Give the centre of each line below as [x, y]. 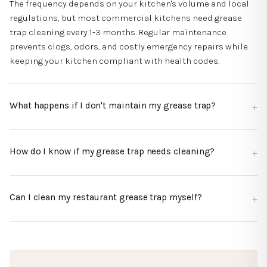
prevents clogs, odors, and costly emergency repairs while [129, 46]
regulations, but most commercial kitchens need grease [126, 18]
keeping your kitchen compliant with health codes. [114, 60]
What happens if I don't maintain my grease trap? [113, 105]
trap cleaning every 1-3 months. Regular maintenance [118, 32]
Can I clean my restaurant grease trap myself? [106, 197]
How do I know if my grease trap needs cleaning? [112, 151]
